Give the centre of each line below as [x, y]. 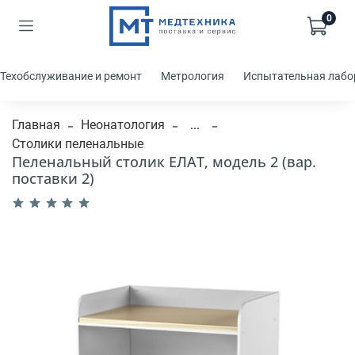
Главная [36, 124]
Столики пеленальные [78, 143]
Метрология [193, 76]
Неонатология [123, 124]
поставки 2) [53, 178]
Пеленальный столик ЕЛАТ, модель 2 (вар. [164, 161]
